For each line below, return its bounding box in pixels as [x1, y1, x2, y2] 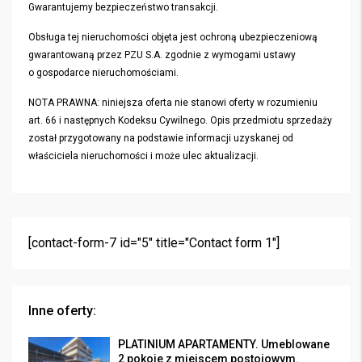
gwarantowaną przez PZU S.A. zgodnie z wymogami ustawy [28, 49, 296, 61]
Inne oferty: [28, 303, 96, 318]
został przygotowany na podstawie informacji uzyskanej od [28, 133, 293, 144]
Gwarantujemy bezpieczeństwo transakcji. [28, 2, 218, 13]
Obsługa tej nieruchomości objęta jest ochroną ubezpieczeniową [28, 32, 318, 43]
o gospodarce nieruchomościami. [28, 67, 179, 78]
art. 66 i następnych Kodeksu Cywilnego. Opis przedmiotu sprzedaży [28, 115, 332, 126]
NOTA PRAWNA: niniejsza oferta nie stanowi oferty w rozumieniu [28, 97, 318, 108]
